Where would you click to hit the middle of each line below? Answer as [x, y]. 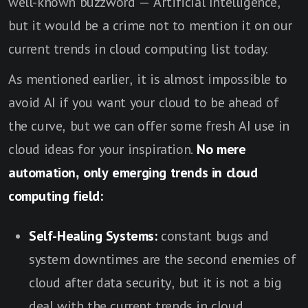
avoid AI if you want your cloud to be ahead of [144, 102]
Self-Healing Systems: [93, 235]
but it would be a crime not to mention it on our [150, 25]
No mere [221, 149]
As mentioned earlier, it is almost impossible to [148, 79]
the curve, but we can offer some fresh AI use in [149, 125]
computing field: [56, 196]
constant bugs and [213, 235]
